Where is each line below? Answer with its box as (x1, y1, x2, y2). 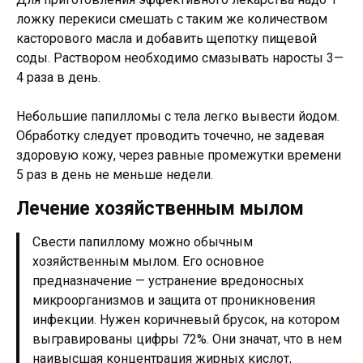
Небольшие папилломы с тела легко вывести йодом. (16, 108, 340, 124)
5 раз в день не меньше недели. (16, 166, 213, 182)
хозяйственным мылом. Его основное (32, 253, 264, 269)
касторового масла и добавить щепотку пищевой (16, 30, 317, 46)
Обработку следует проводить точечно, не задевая (16, 127, 324, 143)
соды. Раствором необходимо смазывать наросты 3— (16, 49, 344, 66)
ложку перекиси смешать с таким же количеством (16, 11, 327, 27)
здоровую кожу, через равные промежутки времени (16, 147, 341, 163)
